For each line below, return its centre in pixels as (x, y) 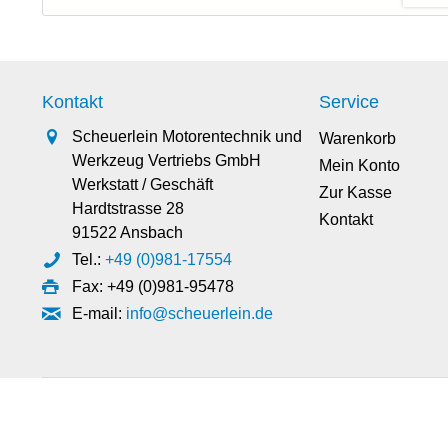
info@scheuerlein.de (199, 313)
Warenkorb (358, 138)
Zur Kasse (356, 192)
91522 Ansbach (127, 232)
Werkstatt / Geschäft (142, 184)
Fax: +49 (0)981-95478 (153, 286)
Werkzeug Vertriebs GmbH (166, 160)
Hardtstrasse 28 (128, 208)
